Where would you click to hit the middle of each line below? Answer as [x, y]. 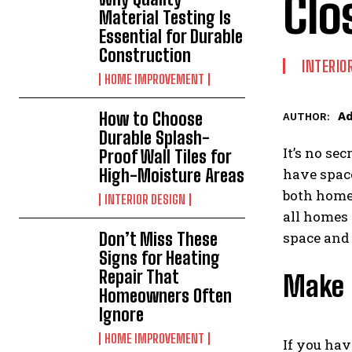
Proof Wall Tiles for [165, 157]
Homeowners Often [166, 296]
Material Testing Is [165, 18]
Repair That [139, 277]
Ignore [122, 315]
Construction [145, 55]
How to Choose [151, 119]
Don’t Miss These [159, 239]
